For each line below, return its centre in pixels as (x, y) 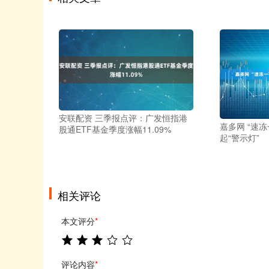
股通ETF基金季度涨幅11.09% (115, 129)
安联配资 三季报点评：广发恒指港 (123, 117)
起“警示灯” (240, 138)
